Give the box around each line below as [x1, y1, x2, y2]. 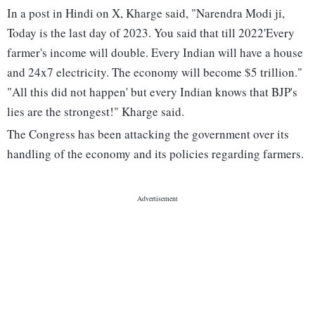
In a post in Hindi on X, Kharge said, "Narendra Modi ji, [7, 5, 285, 22]
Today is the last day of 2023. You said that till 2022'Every [7, 25, 295, 41]
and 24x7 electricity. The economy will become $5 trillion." [7, 64, 302, 81]
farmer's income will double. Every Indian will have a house [7, 44, 303, 61]
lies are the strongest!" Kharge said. [7, 103, 184, 120]
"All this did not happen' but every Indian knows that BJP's [7, 84, 297, 101]
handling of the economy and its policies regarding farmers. [7, 146, 304, 162]
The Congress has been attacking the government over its [7, 126, 289, 143]
